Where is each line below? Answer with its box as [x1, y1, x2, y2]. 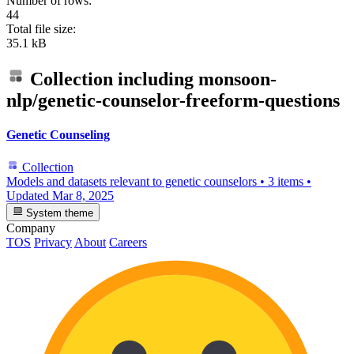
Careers [109, 235, 147, 249]
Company [6, 220, 55, 235]
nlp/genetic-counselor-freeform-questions [6, 89, 340, 111]
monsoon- [198, 68, 277, 89]
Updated [6, 189, 52, 203]
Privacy [34, 235, 72, 249]
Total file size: [6, 21, 76, 36]
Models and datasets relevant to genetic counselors [6, 175, 257, 189]
